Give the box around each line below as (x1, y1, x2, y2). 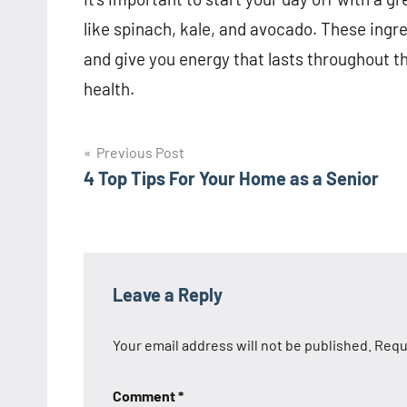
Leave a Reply (113, 283, 223, 306)
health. (84, 78, 134, 100)
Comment (113, 387, 178, 405)
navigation (83, 176, 203, 208)
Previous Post (96, 144, 184, 162)
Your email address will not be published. (113, 336, 372, 354)
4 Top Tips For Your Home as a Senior (84, 167, 379, 190)
